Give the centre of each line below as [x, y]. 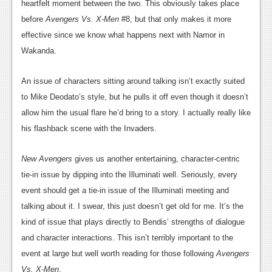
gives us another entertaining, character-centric [157, 159]
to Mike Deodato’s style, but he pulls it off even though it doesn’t [135, 97]
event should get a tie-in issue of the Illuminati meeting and [125, 191]
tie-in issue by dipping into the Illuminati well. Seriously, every [129, 175]
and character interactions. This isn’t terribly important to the [127, 238]
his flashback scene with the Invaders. [89, 129]
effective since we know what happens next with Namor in [123, 35]
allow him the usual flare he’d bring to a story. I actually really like [136, 113]
